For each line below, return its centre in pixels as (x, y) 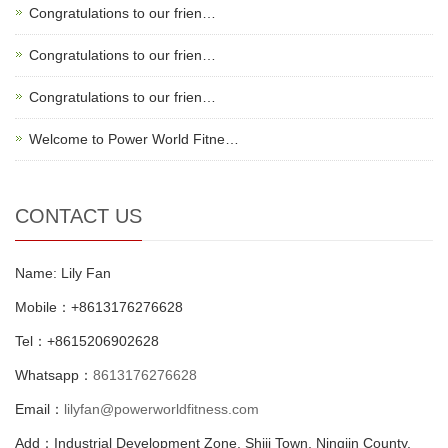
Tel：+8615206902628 (87, 341)
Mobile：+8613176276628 (99, 307)
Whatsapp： (54, 375)
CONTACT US (78, 216)
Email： (39, 409)
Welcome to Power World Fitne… (134, 139)
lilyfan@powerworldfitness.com (161, 409)
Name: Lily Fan (63, 273)
